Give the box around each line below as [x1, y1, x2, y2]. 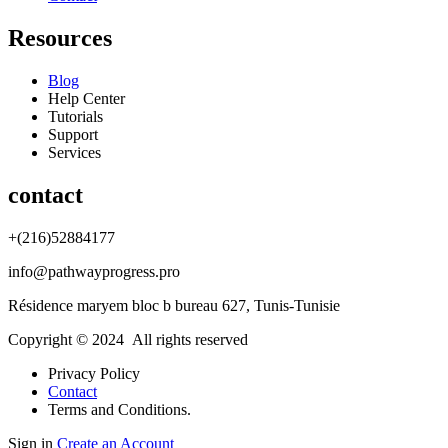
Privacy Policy [48, 364, 140, 382]
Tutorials [48, 107, 103, 125]
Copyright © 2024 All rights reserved [8, 330, 248, 348]
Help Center [48, 89, 125, 107]
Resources [8, 25, 112, 51]
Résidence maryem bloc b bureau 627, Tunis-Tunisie [8, 296, 344, 314]
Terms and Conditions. [48, 400, 191, 418]
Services [48, 143, 101, 161]
